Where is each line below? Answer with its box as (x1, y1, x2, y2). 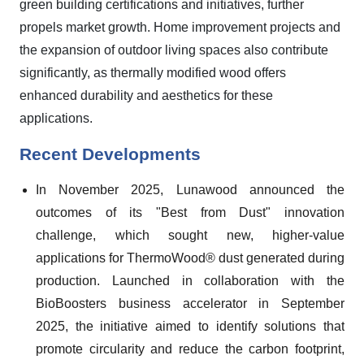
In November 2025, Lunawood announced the (36, 183, 344, 197)
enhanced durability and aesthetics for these (19, 89, 273, 102)
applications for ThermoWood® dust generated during (36, 251, 344, 265)
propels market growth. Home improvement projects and (19, 20, 340, 34)
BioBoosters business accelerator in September (36, 297, 344, 310)
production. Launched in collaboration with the (36, 274, 344, 288)
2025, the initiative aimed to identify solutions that (36, 319, 344, 333)
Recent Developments (19, 145, 201, 164)
